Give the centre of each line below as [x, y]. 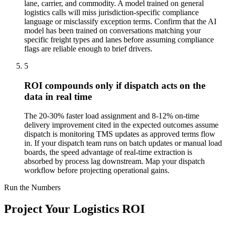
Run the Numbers [32, 188]
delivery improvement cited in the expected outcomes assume [121, 125]
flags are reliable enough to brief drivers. [88, 49]
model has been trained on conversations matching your [112, 31]
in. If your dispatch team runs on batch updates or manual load [123, 143]
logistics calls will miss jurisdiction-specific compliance [111, 12]
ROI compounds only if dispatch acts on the [115, 85]
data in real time [58, 96]
